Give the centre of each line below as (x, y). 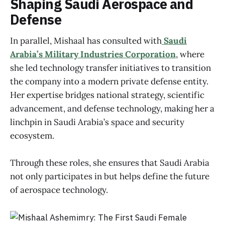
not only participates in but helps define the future (110, 177)
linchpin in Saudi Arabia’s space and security (97, 122)
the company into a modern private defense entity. (109, 82)
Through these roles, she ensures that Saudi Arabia (110, 163)
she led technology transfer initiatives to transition (110, 68)
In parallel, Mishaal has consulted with (86, 41)
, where (190, 54)
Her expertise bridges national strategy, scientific (107, 95)
